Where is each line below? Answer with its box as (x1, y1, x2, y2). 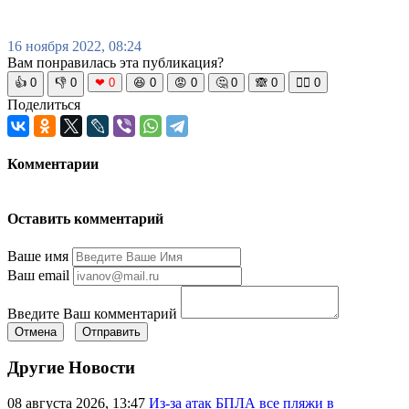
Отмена (15, 324, 57, 339)
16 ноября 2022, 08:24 (7, 37, 142, 54)
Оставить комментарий (7, 211, 163, 227)
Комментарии (7, 155, 99, 172)
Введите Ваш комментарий (7, 305, 177, 321)
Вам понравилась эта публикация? (7, 54, 224, 70)
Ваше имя (7, 247, 68, 264)
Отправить (82, 324, 141, 339)
